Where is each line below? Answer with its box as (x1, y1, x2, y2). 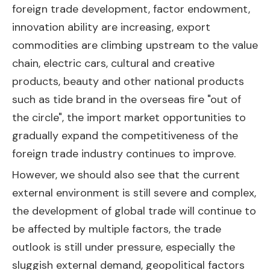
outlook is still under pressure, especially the (12, 240, 235, 254)
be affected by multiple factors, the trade (12, 222, 221, 236)
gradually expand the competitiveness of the (12, 128, 238, 143)
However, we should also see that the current (12, 168, 240, 182)
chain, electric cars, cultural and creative (12, 56, 215, 71)
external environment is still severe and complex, (12, 186, 256, 200)
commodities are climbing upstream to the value (12, 38, 258, 52)
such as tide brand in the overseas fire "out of (12, 92, 241, 107)
